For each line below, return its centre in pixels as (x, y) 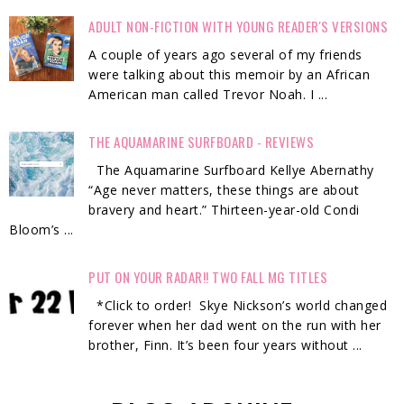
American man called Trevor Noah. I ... (208, 95)
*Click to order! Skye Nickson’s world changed (238, 306)
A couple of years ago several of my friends (225, 55)
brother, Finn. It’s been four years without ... (225, 345)
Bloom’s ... (41, 230)
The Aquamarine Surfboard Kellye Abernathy (231, 170)
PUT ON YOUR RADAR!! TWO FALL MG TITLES (208, 277)
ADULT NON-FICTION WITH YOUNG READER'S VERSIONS (239, 27)
